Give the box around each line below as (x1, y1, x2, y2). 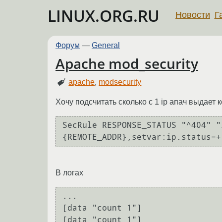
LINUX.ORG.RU (48, 5, 160, 26)
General (92, 41, 120, 50)
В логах (55, 168, 83, 177)
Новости (175, 9, 210, 20)
